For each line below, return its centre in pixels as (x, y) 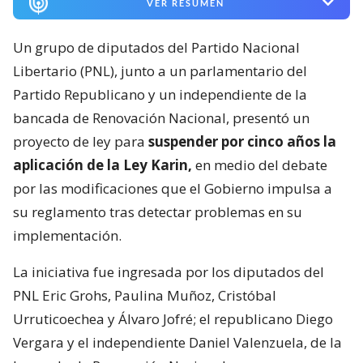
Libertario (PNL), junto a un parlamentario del (160, 70)
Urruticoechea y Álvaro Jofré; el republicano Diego (173, 318)
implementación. (67, 235)
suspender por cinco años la (242, 141)
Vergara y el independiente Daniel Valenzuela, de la (177, 342)
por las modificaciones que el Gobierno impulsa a (173, 188)
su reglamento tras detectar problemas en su (158, 211)
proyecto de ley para (81, 141)
